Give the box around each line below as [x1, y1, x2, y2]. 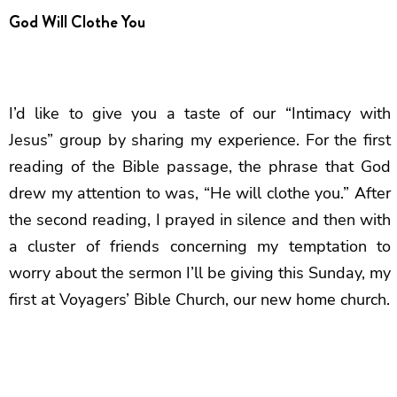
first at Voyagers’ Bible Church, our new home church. [9, 289, 390, 311]
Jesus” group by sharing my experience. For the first [9, 129, 391, 152]
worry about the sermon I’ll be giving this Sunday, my [9, 262, 391, 284]
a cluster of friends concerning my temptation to [9, 236, 391, 258]
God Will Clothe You [9, 10, 145, 35]
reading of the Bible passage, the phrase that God [9, 156, 391, 178]
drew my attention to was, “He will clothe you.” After [9, 183, 391, 205]
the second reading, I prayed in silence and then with [9, 209, 391, 231]
